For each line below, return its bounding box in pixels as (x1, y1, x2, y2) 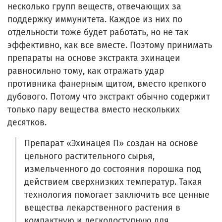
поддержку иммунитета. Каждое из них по (7, 14, 182, 25)
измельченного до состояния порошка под (24, 164, 201, 174)
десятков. (7, 117, 52, 128)
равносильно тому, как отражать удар (7, 65, 164, 76)
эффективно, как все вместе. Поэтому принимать (7, 40, 212, 51)
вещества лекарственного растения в (24, 202, 180, 213)
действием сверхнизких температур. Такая (24, 176, 202, 187)
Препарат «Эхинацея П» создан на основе (24, 138, 198, 149)
